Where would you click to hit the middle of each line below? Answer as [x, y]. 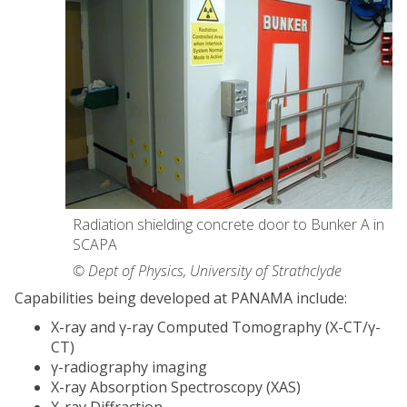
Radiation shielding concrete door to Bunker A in [228, 225]
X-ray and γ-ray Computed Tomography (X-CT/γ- [216, 327]
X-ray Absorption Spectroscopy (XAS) [176, 387]
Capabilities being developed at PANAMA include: [181, 298]
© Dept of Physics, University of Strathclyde [207, 270]
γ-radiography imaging [129, 367]
